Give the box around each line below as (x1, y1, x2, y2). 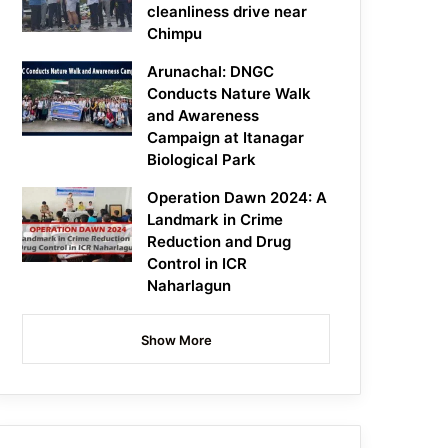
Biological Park (147, 150, 257, 170)
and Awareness (147, 106, 260, 126)
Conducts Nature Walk (147, 84, 312, 104)
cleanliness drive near (147, 2, 308, 22)
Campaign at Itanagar (147, 128, 305, 148)
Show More (140, 332, 212, 349)
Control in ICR (147, 254, 248, 274)
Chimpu (147, 24, 203, 44)
